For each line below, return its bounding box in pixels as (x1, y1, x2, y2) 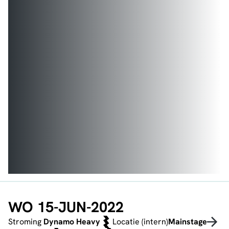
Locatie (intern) (112, 216, 168, 227)
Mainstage (168, 216, 207, 227)
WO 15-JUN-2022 (8, 197, 124, 217)
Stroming (8, 216, 43, 227)
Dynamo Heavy (43, 216, 100, 227)
